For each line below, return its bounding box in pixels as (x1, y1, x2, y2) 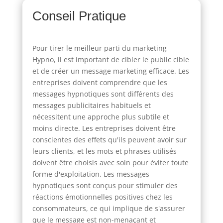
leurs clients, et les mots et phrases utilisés (32, 146, 177, 156)
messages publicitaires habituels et (32, 100, 151, 110)
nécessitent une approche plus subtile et (32, 111, 169, 121)
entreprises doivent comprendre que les (32, 77, 167, 87)
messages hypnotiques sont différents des (32, 89, 174, 99)
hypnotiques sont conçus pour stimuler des (32, 180, 178, 190)
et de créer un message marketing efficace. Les (32, 66, 189, 76)
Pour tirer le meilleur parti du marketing (32, 43, 167, 53)
